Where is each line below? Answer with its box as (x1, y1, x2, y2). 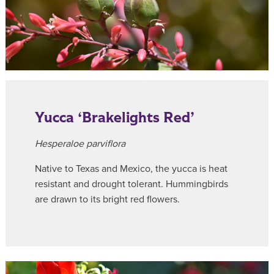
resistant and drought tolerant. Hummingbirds (35, 177, 228, 190)
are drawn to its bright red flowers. (35, 193, 180, 206)
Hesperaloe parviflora (35, 137, 125, 150)
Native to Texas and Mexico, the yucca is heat (35, 162, 228, 175)
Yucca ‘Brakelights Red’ (35, 107, 194, 128)
